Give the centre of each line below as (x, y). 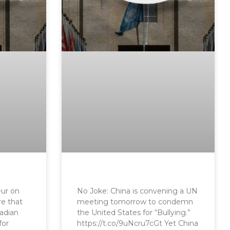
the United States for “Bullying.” (133, 212)
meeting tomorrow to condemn (135, 202)
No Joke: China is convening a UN (137, 191)
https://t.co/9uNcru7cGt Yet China (137, 223)
